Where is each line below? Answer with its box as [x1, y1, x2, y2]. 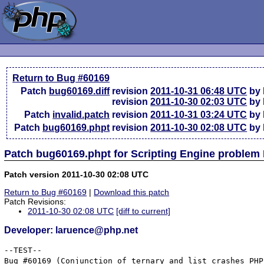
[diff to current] [116, 206, 171, 216]
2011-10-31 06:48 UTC [150, 86, 247, 96]
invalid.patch [52, 110, 110, 120]
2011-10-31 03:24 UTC [150, 110, 247, 120]
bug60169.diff [49, 86, 110, 96]
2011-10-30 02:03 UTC [150, 97, 247, 107]
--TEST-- [4, 245, 42, 255]
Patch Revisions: [4, 197, 67, 207]
